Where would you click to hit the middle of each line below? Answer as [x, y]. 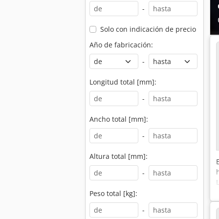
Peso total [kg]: [113, 193]
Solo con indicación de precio [148, 29]
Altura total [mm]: [119, 156]
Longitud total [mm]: [123, 82]
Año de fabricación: [121, 45]
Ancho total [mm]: [119, 119]
